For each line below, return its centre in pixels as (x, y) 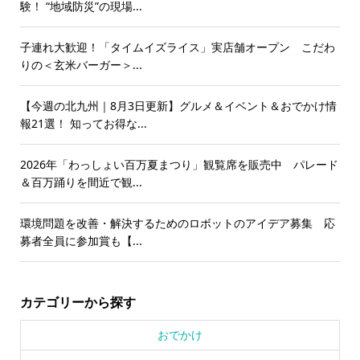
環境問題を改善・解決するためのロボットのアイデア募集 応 (177, 223)
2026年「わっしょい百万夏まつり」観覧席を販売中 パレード (179, 165)
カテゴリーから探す (78, 303)
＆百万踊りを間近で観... (81, 182)
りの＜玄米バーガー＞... (81, 65)
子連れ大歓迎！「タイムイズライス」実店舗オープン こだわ (177, 47)
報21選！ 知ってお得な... (83, 124)
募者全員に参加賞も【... (81, 241)
